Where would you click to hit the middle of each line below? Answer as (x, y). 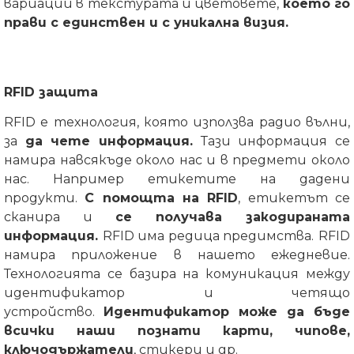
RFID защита (51, 92)
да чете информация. (109, 141)
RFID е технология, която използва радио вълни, (177, 122)
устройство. (54, 312)
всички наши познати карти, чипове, (177, 331)
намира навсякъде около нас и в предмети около (177, 160)
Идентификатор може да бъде (227, 312)
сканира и (60, 217)
